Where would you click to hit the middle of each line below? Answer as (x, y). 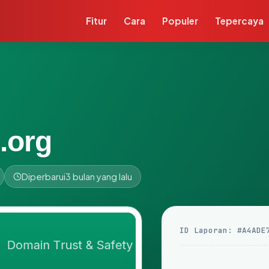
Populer (180, 21)
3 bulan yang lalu (99, 177)
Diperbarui (44, 177)
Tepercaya (240, 21)
